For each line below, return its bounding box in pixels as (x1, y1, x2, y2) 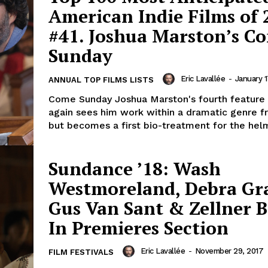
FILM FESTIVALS (48, 247, 114, 257)
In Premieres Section (48, 215, 229, 240)
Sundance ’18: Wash (48, 156, 221, 181)
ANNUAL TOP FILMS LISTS (48, 75, 154, 84)
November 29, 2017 (194, 246, 263, 255)
